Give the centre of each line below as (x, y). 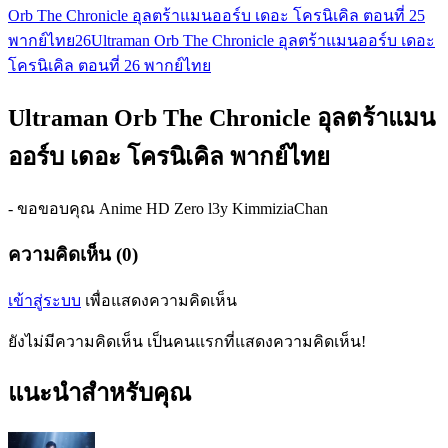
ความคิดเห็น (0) (73, 254)
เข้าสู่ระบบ (44, 300)
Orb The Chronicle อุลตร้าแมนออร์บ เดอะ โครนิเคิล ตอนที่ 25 (216, 16)
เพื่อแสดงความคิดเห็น (159, 300)
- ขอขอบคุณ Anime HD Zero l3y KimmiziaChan (168, 209)
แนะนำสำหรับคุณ (99, 393)
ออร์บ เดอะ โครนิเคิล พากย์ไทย (169, 157)
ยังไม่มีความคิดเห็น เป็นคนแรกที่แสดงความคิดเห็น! (187, 341)
